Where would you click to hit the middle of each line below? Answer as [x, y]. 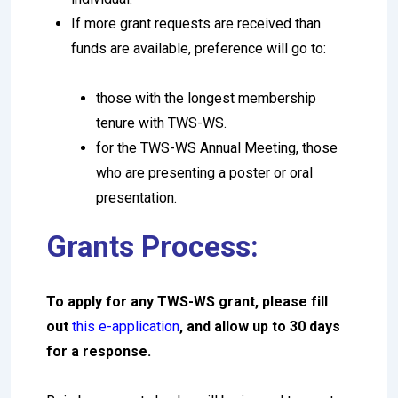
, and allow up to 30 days [260, 326]
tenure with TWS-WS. [161, 123]
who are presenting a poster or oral [204, 172]
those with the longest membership [206, 98]
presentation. [136, 197]
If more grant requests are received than [196, 23]
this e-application [126, 326]
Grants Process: [152, 246]
